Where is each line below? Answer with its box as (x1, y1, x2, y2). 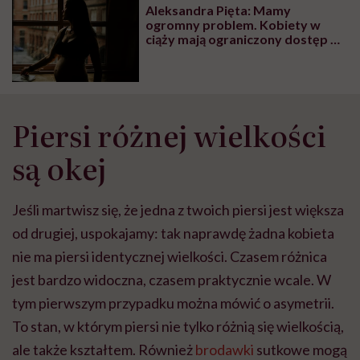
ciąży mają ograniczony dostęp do (145, 31, 347, 47)
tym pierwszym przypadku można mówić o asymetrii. (12, 293, 334, 312)
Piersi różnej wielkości (12, 112, 326, 156)
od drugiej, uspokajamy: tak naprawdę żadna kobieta (12, 223, 334, 242)
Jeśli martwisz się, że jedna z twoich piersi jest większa (12, 200, 344, 219)
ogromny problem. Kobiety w (145, 17, 321, 33)
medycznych (145, 60, 221, 76)
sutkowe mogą (254, 340, 347, 358)
